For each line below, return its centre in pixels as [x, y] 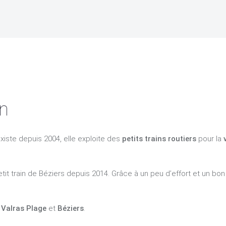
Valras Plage [24, 208]
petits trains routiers [159, 139]
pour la [210, 139]
